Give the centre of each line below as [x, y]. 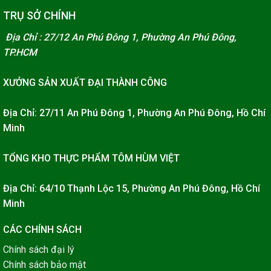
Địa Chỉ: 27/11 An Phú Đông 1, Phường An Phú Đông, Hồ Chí [134, 113]
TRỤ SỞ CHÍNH [39, 16]
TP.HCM [20, 53]
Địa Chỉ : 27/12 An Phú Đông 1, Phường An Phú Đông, [120, 38]
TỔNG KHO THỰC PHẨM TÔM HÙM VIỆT [91, 158]
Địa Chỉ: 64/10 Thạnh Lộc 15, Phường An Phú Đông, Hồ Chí [132, 189]
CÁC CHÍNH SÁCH [42, 230]
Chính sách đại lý [39, 250]
